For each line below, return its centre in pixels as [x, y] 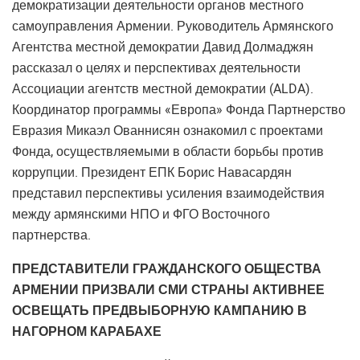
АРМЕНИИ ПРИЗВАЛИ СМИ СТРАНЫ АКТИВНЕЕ [168, 290]
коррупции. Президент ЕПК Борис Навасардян [152, 172]
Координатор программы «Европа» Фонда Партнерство [179, 110]
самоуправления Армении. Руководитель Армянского [173, 26]
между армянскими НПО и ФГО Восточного [141, 214]
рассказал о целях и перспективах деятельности [156, 68]
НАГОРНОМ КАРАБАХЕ [87, 331]
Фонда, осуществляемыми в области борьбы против [168, 151]
